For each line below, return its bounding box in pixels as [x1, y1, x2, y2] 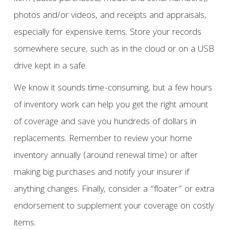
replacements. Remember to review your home [13, 132, 192, 147]
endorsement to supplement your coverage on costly [13, 199, 214, 215]
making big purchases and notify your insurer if [13, 166, 189, 181]
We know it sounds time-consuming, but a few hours [13, 81, 212, 97]
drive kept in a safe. [13, 59, 87, 75]
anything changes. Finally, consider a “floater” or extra [13, 182, 214, 198]
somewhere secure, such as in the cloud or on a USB [13, 42, 214, 58]
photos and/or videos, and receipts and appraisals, [13, 9, 207, 24]
